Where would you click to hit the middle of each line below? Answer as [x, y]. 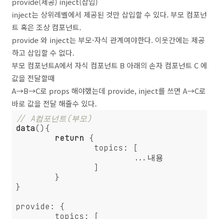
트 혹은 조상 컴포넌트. [46, 27]
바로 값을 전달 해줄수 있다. [54, 103]
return [69, 138]
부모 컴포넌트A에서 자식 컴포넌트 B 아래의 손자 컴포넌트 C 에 [109, 65]
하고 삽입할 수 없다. [43, 53]
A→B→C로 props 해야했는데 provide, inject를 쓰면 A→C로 [109, 91]
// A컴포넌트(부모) [54, 119]
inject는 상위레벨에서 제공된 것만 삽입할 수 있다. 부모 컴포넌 [109, 14]
